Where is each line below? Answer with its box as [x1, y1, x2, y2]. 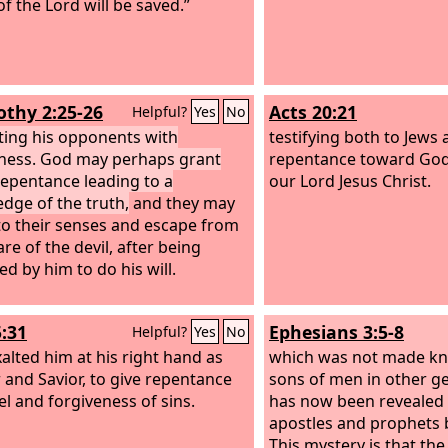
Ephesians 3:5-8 [269, 320, 404, 344]
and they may [129, 191, 235, 214]
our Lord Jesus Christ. [269, 169, 431, 192]
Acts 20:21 [269, 100, 357, 124]
